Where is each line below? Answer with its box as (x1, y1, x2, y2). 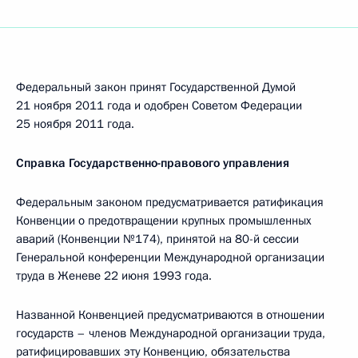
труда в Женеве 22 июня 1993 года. (16, 268, 212, 284)
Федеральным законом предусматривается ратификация (16, 194, 324, 210)
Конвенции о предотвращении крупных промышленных (16, 213, 312, 229)
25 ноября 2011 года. (16, 116, 134, 132)
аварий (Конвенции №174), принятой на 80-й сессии (16, 231, 299, 247)
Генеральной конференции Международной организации (16, 249, 324, 265)
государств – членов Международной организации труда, (16, 325, 325, 341)
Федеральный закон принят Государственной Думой (16, 79, 296, 95)
